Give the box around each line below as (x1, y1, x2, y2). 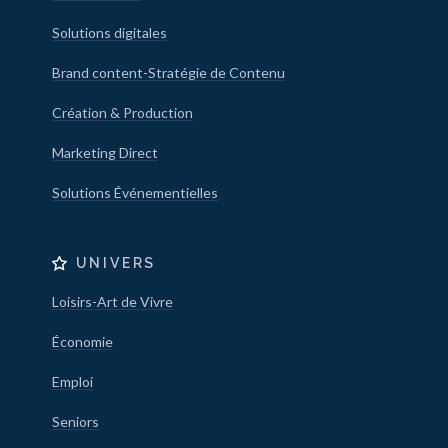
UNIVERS (75, 255, 157, 272)
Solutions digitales (51, 24, 167, 42)
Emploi (51, 373, 93, 391)
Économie (51, 333, 113, 351)
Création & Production (51, 104, 193, 122)
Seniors (51, 413, 99, 431)
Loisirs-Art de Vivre (51, 293, 173, 311)
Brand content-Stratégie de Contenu (51, 64, 285, 82)
